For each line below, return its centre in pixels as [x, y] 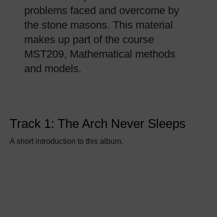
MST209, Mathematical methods [100, 54]
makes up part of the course [89, 39]
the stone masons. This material [99, 25]
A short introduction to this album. [66, 141]
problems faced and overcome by [102, 10]
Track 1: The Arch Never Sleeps [98, 124]
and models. [53, 69]
